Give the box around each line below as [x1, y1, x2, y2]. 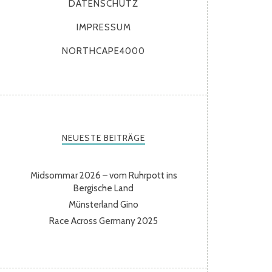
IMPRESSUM [76, 22, 131, 33]
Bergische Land [73, 183, 134, 194]
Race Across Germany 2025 [49, 216, 158, 226]
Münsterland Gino [69, 199, 139, 210]
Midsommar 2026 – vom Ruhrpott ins [30, 170, 177, 181]
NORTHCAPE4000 [62, 46, 146, 56]
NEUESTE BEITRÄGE [62, 132, 146, 143]
